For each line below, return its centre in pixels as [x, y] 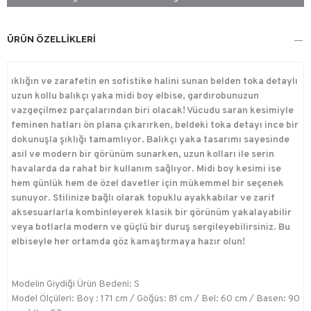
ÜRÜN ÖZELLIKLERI [51, 40]
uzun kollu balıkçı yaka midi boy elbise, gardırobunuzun [135, 96]
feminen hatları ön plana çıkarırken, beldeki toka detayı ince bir [155, 126]
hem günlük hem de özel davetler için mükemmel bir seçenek [148, 184]
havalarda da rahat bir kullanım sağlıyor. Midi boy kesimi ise [146, 169]
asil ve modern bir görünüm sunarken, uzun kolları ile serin [143, 155]
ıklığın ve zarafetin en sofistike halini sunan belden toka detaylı [154, 82]
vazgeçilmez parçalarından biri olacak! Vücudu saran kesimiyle [152, 111]
